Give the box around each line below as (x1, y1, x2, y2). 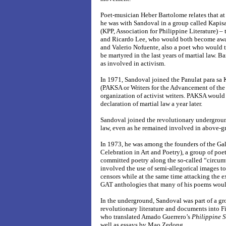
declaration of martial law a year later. (100, 100, 202, 108)
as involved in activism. (100, 60, 165, 68)
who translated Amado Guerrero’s (100, 213, 192, 221)
